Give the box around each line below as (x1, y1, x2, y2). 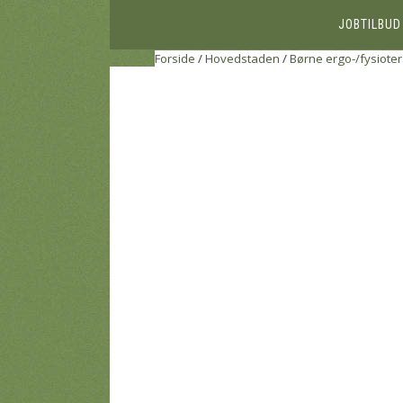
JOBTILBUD (337, 17, 401, 31)
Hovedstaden (205, 50, 280, 67)
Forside (155, 50, 195, 67)
